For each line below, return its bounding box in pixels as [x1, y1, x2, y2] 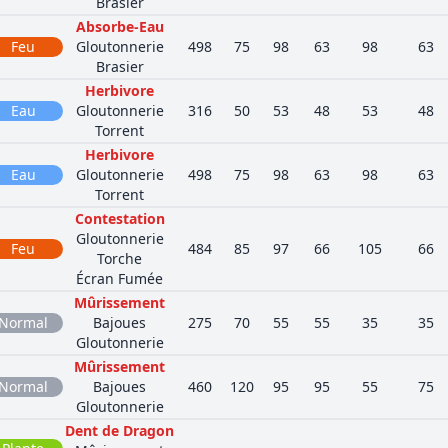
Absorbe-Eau [75, 17, 164, 36]
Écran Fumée [76, 269, 163, 288]
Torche [97, 249, 142, 268]
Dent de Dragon [65, 421, 174, 440]
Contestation [74, 209, 165, 228]
